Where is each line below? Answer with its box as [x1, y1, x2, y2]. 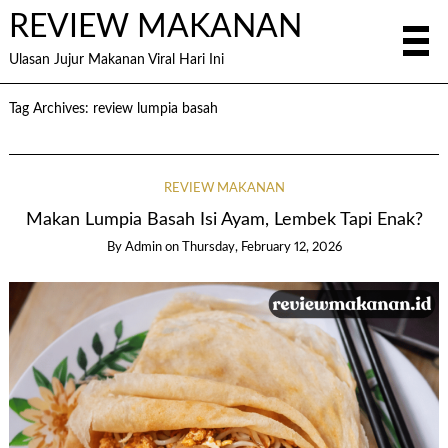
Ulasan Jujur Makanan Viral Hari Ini [8, 52, 224, 67]
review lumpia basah [92, 102, 218, 116]
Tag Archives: [8, 102, 93, 116]
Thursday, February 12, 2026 [181, 241, 342, 255]
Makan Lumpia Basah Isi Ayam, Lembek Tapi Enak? [25, 211, 423, 229]
